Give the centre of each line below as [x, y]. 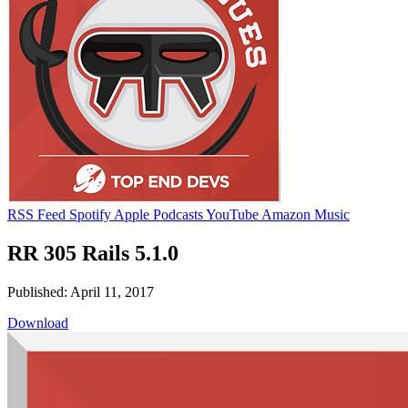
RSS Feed [36, 214]
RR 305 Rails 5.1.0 [93, 253]
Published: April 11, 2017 [81, 291]
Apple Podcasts [158, 214]
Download [38, 322]
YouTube [232, 214]
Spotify [90, 214]
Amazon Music [306, 214]
